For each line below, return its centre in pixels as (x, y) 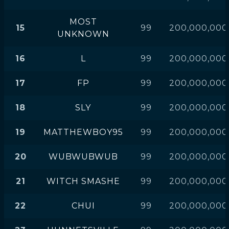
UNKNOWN (83, 34)
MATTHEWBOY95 (83, 132)
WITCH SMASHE (83, 181)
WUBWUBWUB (83, 157)
